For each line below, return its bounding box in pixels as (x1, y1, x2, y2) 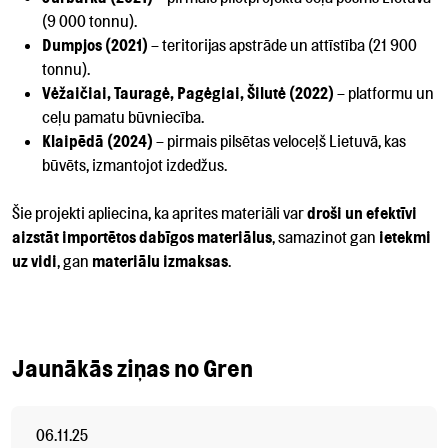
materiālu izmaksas (92, 250, 228, 271)
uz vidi (12, 250, 57, 271)
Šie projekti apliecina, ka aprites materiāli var (12, 202, 307, 223)
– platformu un (334, 82, 434, 103)
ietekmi (379, 226, 431, 247)
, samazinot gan (272, 226, 379, 247)
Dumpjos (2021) (42, 34, 148, 55)
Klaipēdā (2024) (42, 130, 153, 151)
